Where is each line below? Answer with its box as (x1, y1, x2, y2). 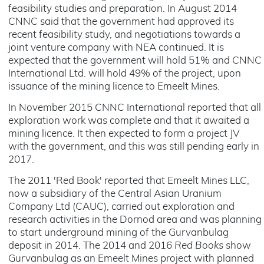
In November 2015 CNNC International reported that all (8, 103, 261, 113)
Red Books (174, 241, 223, 251)
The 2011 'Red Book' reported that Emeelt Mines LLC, (8, 176, 249, 186)
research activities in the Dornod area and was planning (8, 215, 262, 225)
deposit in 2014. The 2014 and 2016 (8, 241, 174, 251)
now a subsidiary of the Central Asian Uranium (8, 189, 222, 199)
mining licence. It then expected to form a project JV (8, 129, 240, 139)
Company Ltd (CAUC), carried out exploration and (8, 202, 235, 212)
